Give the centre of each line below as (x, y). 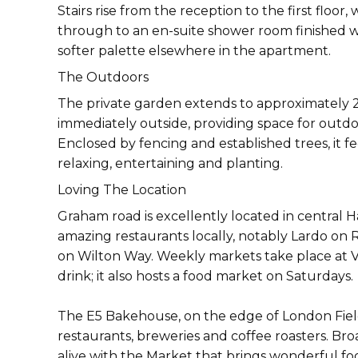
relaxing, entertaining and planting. (170, 164)
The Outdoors (103, 78)
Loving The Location (122, 190)
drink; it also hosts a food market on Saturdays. (205, 276)
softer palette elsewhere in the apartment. (194, 51)
